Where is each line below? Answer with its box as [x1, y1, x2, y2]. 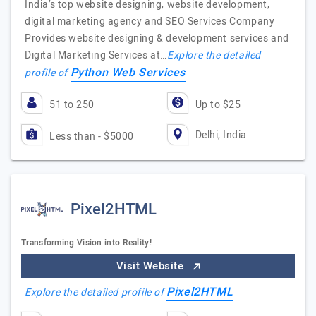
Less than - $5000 [49, 129, 134, 144]
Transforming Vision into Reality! [21, 236, 152, 249]
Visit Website [116, 258, 187, 274]
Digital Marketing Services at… [25, 48, 168, 63]
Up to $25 [195, 97, 241, 112]
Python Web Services [70, 64, 186, 81]
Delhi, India [195, 127, 247, 142]
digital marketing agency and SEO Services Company [25, 14, 275, 29]
